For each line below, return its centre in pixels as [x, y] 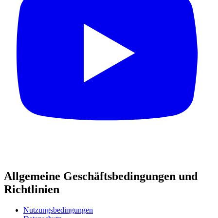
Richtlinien [32, 190]
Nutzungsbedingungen [58, 210]
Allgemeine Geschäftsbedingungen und [101, 176]
